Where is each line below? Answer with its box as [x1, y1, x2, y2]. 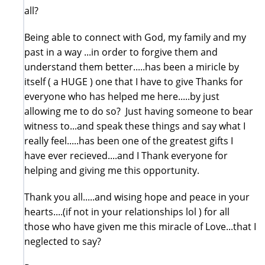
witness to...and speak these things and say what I [24, 119, 245, 132]
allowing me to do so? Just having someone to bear [24, 104, 253, 118]
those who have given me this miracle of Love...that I [24, 219, 256, 233]
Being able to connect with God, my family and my [24, 30, 246, 44]
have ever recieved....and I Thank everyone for [24, 148, 228, 162]
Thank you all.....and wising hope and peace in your [24, 190, 250, 203]
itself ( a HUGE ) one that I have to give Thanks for [24, 75, 243, 88]
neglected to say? [24, 234, 101, 248]
